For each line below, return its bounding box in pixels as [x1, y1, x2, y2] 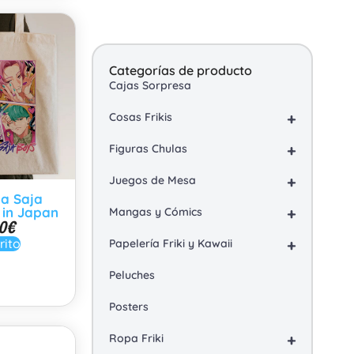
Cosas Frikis [109, 110, 172, 124]
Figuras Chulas [109, 141, 187, 156]
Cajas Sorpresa [109, 78, 191, 92]
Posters [109, 299, 149, 314]
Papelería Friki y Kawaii [109, 236, 232, 250]
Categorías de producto [109, 62, 252, 78]
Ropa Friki [109, 331, 164, 345]
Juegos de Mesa [109, 173, 196, 187]
